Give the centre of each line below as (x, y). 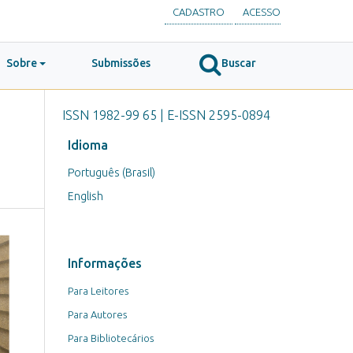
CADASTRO (199, 11)
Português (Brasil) (111, 172)
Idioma (88, 145)
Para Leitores (98, 290)
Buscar (239, 63)
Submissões (121, 63)
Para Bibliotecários (111, 338)
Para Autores (97, 314)
